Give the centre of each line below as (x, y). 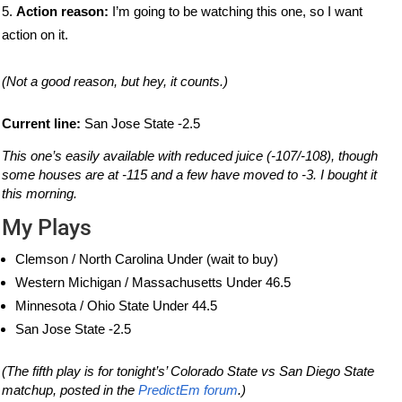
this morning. (40, 194)
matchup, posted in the (70, 390)
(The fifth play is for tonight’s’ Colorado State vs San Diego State (188, 371)
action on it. (35, 35)
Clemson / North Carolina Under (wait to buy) (147, 259)
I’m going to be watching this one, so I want (236, 12)
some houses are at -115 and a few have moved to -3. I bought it (190, 175)
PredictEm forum (188, 390)
